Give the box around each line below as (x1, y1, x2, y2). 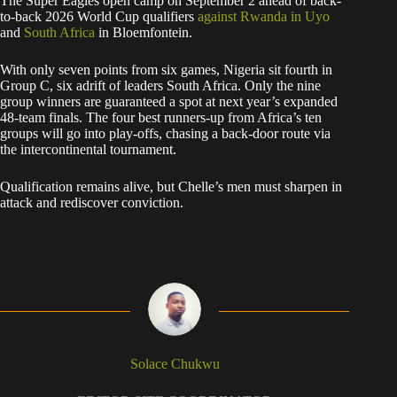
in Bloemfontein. (95, 25, 196, 41)
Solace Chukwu (129, 356, 220, 372)
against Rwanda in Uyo (198, 9, 330, 25)
